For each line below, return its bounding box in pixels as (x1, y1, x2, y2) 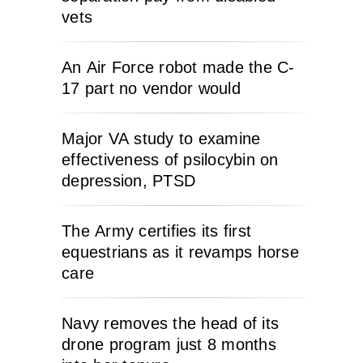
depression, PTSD (62, 171, 195, 190)
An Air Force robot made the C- (62, 58, 295, 76)
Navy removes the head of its (62, 314, 279, 332)
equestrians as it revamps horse (62, 242, 299, 261)
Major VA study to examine (62, 129, 261, 147)
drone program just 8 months (62, 335, 276, 353)
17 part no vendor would (62, 79, 241, 97)
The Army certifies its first (62, 221, 251, 240)
